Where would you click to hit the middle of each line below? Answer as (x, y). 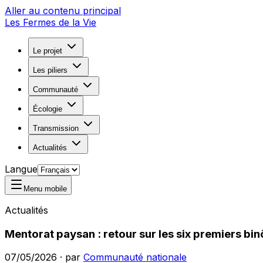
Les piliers (50, 70)
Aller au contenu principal (63, 11)
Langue (21, 169)
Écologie (48, 109)
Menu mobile (45, 189)
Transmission (56, 128)
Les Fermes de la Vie (50, 22)
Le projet (48, 51)
